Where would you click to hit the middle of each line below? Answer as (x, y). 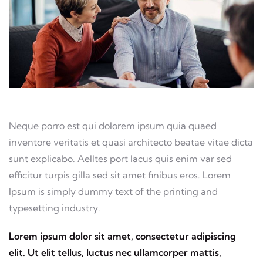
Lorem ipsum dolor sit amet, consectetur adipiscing (122, 236)
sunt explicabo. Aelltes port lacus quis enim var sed (120, 158)
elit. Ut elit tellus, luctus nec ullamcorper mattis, (115, 252)
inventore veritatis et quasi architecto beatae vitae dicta (131, 142)
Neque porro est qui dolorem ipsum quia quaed (113, 125)
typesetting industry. (55, 208)
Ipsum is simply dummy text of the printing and (113, 191)
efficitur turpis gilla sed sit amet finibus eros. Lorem (120, 175)
